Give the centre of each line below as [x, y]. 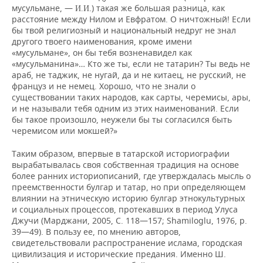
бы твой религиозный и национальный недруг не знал [124, 31]
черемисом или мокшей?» [65, 131]
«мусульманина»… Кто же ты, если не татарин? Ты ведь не [131, 64]
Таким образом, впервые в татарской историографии [121, 154]
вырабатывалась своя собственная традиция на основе [125, 165]
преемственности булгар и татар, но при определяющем [129, 187]
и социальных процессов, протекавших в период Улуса [125, 210]
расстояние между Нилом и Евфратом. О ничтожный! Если [131, 19]
